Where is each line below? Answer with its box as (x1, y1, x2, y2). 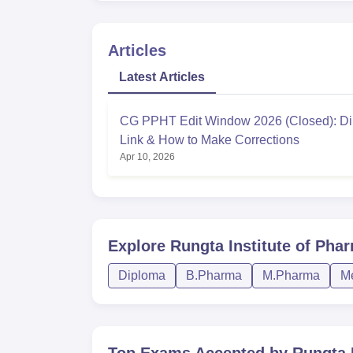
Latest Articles (119, 70, 205, 84)
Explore (108, 237, 170, 255)
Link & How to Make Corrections (120, 133, 299, 147)
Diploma (118, 269, 165, 282)
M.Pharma (262, 269, 320, 282)
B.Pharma (186, 269, 242, 282)
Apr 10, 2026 (120, 151, 175, 162)
